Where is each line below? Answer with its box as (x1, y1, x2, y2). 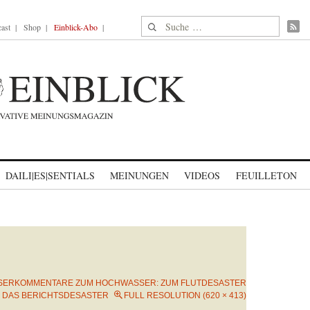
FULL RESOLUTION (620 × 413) (124, 291, 246, 300)
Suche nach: (141, 17, 194, 31)
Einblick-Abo (54, 21, 98, 33)
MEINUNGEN (110, 169, 169, 182)
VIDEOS (184, 169, 220, 182)
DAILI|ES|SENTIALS (6, 169, 95, 182)
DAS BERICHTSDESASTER (2, 291, 109, 300)
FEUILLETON (235, 169, 297, 182)
